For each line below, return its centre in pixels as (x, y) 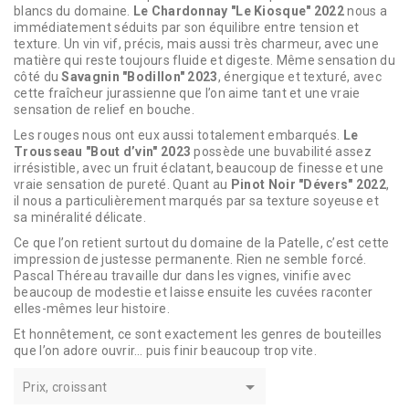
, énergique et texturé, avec (300, 76)
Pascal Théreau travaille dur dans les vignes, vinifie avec (183, 275)
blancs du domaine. (73, 10)
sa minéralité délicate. (80, 217)
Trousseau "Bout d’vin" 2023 (103, 151)
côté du (37, 76)
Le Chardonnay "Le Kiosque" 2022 (239, 10)
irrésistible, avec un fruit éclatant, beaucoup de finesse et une (199, 168)
